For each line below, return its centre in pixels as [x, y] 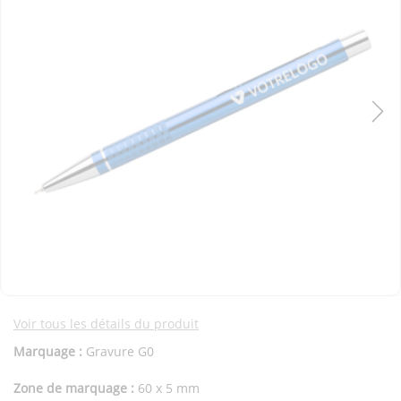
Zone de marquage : [74, 388]
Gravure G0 [118, 351]
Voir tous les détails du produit [106, 323]
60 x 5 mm [167, 388]
